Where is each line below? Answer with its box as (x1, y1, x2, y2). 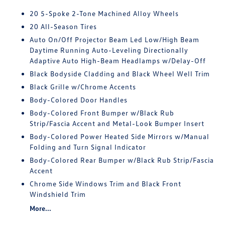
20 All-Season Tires (30, 22, 97, 31)
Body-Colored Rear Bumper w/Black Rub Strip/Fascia (30, 156, 214, 164)
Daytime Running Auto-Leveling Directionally (30, 46, 189, 54)
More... (30, 204, 52, 212)
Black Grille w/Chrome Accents (30, 82, 137, 91)
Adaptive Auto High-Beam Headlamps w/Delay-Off (30, 56, 206, 65)
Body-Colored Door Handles (30, 95, 128, 104)
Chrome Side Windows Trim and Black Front (30, 179, 182, 188)
